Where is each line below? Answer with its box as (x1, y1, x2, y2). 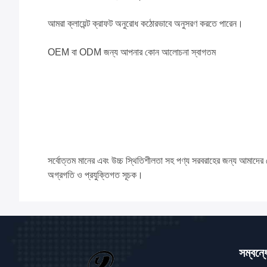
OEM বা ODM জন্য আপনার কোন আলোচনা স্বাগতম (48, 47, 216, 57)
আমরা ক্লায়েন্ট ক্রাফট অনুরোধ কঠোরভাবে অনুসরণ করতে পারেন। (48, 18, 243, 29)
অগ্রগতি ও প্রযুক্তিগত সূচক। (48, 170, 143, 180)
